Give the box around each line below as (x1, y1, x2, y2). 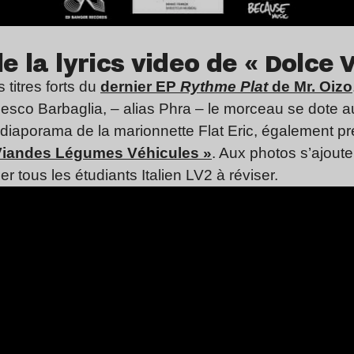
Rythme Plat (180, 78, 268, 96)
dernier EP (100, 78, 180, 96)
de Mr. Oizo (268, 78, 352, 96)
